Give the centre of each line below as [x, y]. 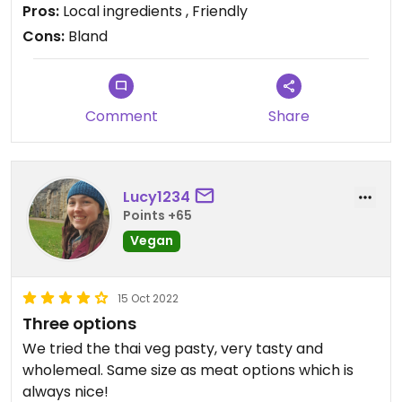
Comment [121, 116]
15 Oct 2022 [148, 298]
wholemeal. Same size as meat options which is [188, 370]
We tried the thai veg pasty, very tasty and [173, 349]
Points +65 [157, 215]
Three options [79, 323]
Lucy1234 [157, 197]
